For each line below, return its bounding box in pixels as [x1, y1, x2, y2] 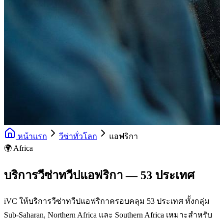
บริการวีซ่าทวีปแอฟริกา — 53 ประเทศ [4, 168, 194, 182]
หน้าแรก [16, 132, 47, 140]
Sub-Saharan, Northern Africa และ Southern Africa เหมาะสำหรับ [4, 210, 212, 219]
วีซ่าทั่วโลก [59, 132, 97, 140]
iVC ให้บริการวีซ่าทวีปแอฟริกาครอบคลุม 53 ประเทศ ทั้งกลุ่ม [4, 196, 210, 205]
